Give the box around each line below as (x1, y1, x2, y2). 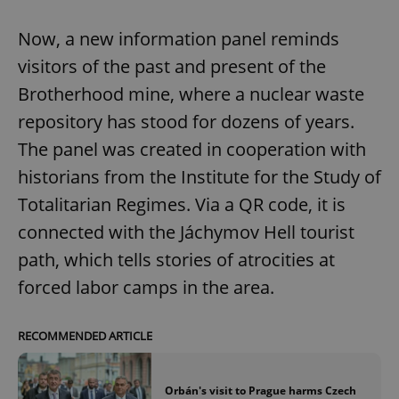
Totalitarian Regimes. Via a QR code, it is (18, 192, 346, 217)
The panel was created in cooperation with (18, 137, 366, 162)
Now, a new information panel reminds (18, 27, 339, 52)
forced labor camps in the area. (18, 275, 274, 300)
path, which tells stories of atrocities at (18, 248, 335, 273)
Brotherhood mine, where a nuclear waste (18, 82, 364, 107)
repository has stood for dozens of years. (18, 110, 354, 134)
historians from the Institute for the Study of (18, 165, 381, 190)
